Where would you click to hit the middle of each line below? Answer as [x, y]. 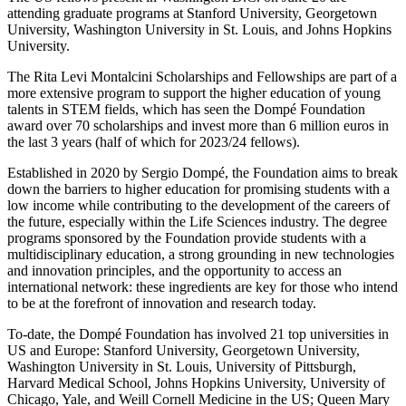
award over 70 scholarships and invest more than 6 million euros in [198, 125]
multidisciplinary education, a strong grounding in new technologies [201, 254]
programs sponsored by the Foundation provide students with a [187, 237]
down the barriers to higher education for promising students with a [198, 188]
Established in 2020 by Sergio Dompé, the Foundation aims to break [203, 172]
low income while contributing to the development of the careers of [198, 205]
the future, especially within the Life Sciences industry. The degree [197, 221]
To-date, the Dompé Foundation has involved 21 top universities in [198, 333]
